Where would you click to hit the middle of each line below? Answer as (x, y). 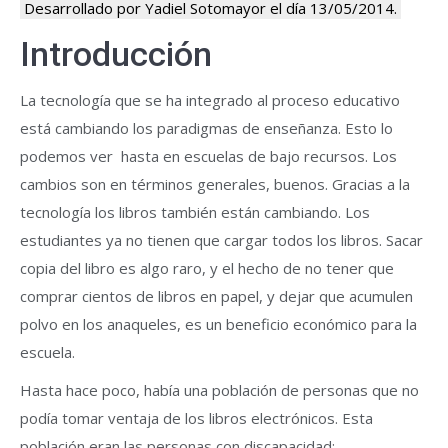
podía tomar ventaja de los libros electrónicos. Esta (196, 418)
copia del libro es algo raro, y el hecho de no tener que (207, 268)
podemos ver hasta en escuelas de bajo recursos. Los (208, 156)
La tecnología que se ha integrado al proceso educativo (210, 100)
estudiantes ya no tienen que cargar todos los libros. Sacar (221, 240)
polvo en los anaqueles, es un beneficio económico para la (218, 324)
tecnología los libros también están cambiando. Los (195, 212)
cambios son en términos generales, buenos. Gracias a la (215, 184)
